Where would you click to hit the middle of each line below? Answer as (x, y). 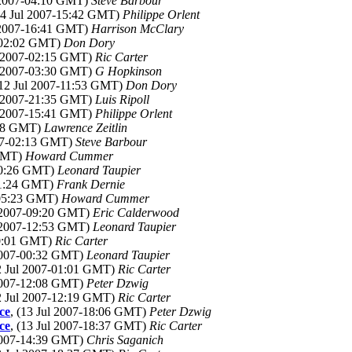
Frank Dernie (91, 184)
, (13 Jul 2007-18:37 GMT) (80, 326)
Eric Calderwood (136, 213)
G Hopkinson (128, 71)
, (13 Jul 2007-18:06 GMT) (80, 312)
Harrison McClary (137, 29)
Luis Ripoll (122, 99)
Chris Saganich (125, 340)
